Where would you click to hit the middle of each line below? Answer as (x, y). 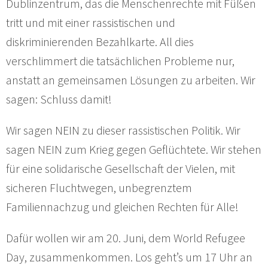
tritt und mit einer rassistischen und (91, 23)
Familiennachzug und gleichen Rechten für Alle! (122, 207)
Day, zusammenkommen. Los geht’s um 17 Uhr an (129, 257)
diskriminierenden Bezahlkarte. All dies (100, 42)
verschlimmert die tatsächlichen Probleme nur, (120, 61)
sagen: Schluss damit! (59, 99)
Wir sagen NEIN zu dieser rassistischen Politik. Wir (123, 130)
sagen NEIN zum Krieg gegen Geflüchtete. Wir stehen (134, 150)
